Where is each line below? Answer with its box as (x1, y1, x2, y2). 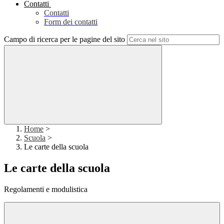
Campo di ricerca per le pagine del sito (4, 35, 125, 44)
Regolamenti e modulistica (4, 185, 87, 194)
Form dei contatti (44, 17, 97, 26)
